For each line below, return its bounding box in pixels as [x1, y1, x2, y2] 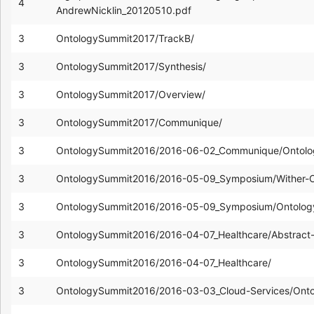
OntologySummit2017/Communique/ [56, 116, 222, 128]
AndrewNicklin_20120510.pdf [56, 4, 191, 16]
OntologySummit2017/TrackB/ [56, 32, 194, 44]
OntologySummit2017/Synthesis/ [56, 60, 206, 72]
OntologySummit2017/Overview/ [56, 88, 205, 100]
